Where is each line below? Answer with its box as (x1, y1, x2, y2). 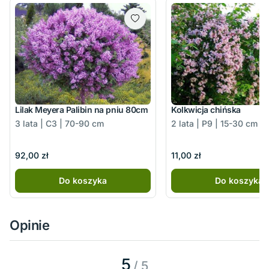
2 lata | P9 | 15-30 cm (171, 118, 258, 128)
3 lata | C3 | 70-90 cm (15, 118, 104, 128)
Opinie (10, 217, 50, 234)
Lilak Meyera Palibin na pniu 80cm (15, 104, 148, 115)
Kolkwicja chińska (171, 104, 241, 115)
